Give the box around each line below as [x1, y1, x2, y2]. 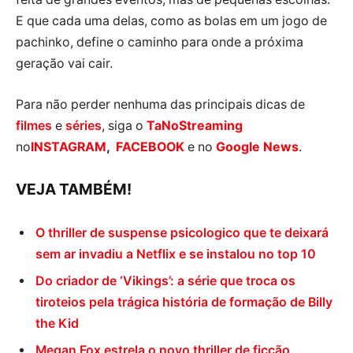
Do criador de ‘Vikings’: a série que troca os [35, 273, 295, 289]
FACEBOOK [116, 139, 184, 154]
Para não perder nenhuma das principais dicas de [16, 96, 305, 112]
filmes [16, 117, 52, 133]
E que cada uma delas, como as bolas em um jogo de [16, 13, 327, 29]
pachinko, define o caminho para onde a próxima [16, 35, 303, 50]
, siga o [102, 117, 143, 133]
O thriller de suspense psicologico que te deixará [35, 225, 329, 241]
